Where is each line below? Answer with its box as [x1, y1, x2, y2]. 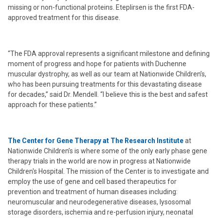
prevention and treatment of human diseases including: [8, 188, 178, 196]
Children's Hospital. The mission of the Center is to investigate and [8, 167, 209, 175]
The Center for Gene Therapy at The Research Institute [8, 137, 183, 145]
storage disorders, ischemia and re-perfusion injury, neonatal [8, 208, 193, 216]
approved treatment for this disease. [8, 14, 120, 21]
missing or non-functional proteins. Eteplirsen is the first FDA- [8, 3, 195, 11]
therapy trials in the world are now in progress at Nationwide [8, 157, 191, 165]
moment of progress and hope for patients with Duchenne [8, 60, 186, 68]
